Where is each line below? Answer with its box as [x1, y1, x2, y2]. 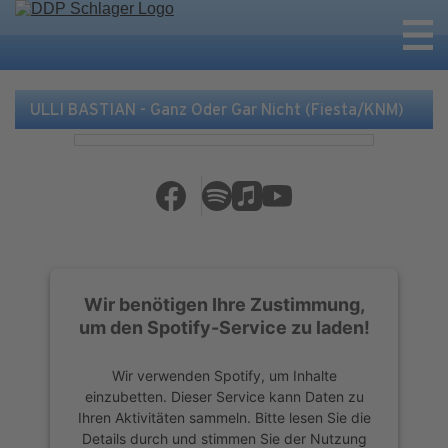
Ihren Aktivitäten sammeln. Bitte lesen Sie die [77, 408, 371, 426]
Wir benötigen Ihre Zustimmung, [83, 293, 365, 315]
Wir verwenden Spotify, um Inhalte [111, 366, 337, 384]
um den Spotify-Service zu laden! [78, 316, 370, 338]
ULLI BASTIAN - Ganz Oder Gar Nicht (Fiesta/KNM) [30, 100, 404, 119]
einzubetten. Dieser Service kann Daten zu [84, 387, 364, 405]
